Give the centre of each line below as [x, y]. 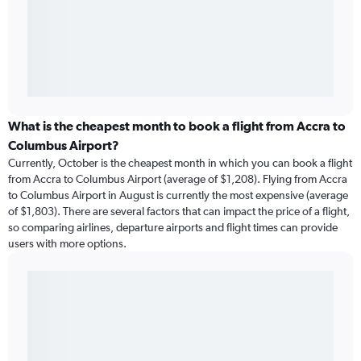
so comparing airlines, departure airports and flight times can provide [173, 228]
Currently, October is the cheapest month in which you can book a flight [180, 163]
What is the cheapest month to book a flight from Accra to [177, 126]
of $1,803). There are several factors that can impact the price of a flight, [179, 212]
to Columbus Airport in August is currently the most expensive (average [178, 195]
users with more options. [67, 244]
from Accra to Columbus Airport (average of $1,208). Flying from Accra [178, 179]
